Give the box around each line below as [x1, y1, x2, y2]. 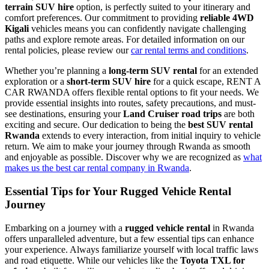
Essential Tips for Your [5, 184, 120, 198]
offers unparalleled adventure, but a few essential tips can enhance [5, 233, 254, 244]
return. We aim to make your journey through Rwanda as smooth [5, 141, 250, 152]
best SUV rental [188, 119, 253, 130]
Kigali [5, 23, 29, 34]
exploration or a [5, 76, 67, 87]
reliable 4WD [200, 13, 254, 23]
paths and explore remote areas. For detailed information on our [5, 34, 244, 45]
